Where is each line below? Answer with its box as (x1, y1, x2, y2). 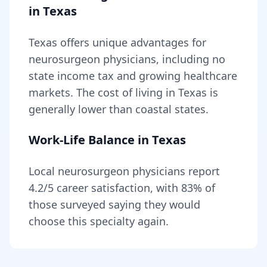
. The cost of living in (70, 85, 178, 100)
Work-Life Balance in (29, 132, 152, 148)
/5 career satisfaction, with (44, 181, 181, 195)
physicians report (129, 164, 220, 178)
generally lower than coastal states (29, 102, 206, 116)
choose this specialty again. (29, 214, 169, 228)
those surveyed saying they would (29, 197, 200, 212)
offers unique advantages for (57, 35, 206, 49)
